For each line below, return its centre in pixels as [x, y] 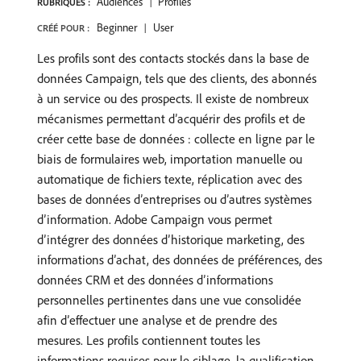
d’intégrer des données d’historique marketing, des [171, 239]
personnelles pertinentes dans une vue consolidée [169, 300]
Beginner [117, 27]
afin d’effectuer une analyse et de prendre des [157, 320]
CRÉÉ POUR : [63, 28]
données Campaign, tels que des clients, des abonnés [177, 78]
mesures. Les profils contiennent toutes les [149, 340]
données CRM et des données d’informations [155, 280]
